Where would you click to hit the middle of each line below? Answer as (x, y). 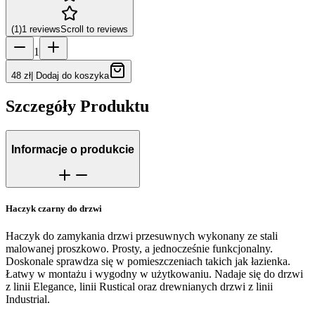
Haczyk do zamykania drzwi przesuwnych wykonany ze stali (142, 236)
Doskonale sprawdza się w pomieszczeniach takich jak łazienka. (148, 262)
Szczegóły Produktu (77, 107)
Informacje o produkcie (73, 149)
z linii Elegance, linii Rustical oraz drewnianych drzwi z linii (139, 287)
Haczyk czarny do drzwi (54, 209)
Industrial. (28, 300)
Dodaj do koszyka (72, 76)
